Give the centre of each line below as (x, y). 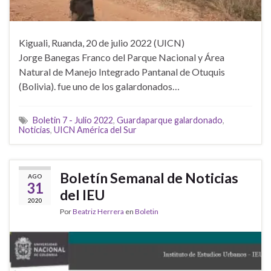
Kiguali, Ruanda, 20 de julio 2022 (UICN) (102, 42)
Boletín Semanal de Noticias (149, 178)
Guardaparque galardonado (170, 120)
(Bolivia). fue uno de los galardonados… (99, 86)
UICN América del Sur (95, 129)
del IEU (82, 194)
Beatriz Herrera (98, 211)
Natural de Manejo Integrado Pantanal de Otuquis (122, 71)
